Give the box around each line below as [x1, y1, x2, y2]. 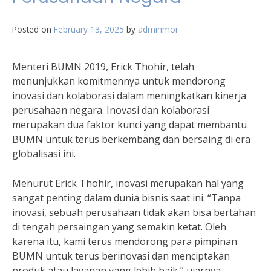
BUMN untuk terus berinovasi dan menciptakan [12, 249, 230, 263]
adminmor [138, 24, 178, 35]
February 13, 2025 [54, 24, 124, 35]
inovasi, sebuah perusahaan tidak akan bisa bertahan [12, 206, 256, 219]
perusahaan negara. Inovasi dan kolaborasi [12, 103, 209, 117]
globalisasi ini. [12, 147, 76, 160]
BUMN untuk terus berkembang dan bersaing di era [12, 132, 250, 146]
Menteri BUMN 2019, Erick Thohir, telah [12, 60, 194, 73]
